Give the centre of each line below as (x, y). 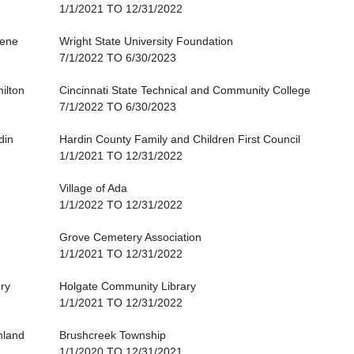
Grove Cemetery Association (130, 237)
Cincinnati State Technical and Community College (185, 90)
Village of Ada (93, 188)
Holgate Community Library (128, 286)
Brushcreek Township (113, 335)
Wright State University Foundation (146, 41)
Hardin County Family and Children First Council (180, 139)
